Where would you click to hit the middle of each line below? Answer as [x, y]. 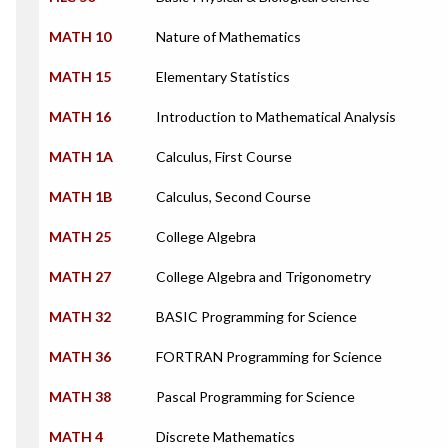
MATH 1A [81, 156]
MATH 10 [80, 36]
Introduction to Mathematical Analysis [276, 116]
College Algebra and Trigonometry [263, 276]
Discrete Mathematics [225, 436]
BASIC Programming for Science [256, 316]
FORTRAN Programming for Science [269, 356]
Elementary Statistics [223, 76]
